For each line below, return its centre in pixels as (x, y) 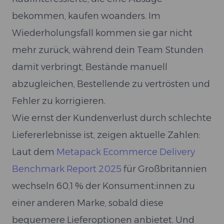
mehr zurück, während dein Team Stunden (108, 50)
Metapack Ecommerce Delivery (126, 152)
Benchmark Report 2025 (67, 169)
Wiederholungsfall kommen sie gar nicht (102, 33)
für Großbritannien (164, 169)
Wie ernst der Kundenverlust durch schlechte (112, 118)
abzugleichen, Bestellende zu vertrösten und (111, 84)
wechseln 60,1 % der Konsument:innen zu (103, 186)
